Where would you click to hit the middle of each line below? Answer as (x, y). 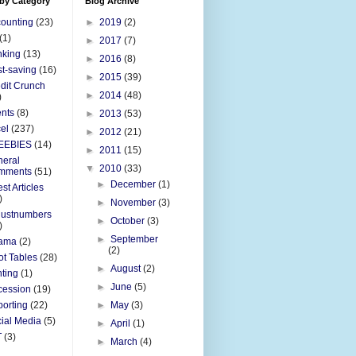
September (135, 239)
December (135, 184)
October (129, 221)
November (135, 202)
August (127, 268)
